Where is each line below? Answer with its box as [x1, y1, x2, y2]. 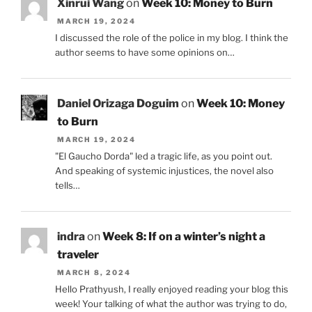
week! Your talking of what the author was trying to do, [54, 297, 287, 309]
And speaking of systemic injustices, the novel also [54, 165, 274, 177]
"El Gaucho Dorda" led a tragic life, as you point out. [54, 150, 272, 162]
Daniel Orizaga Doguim [57, 96, 179, 110]
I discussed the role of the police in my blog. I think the [54, 32, 288, 44]
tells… [54, 180, 80, 192]
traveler [57, 247, 99, 261]
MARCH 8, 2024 [57, 267, 131, 276]
